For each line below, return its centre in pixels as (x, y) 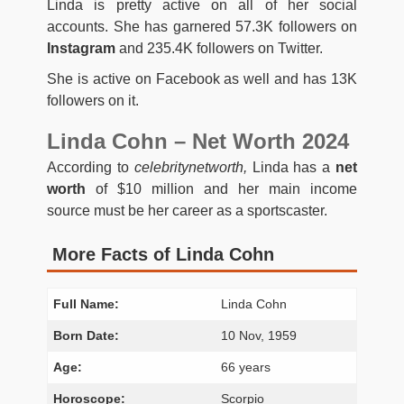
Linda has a (294, 168)
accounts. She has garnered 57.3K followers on (202, 27)
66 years (246, 367)
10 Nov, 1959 (259, 336)
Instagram (81, 49)
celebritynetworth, (193, 168)
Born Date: (87, 336)
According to (91, 168)
